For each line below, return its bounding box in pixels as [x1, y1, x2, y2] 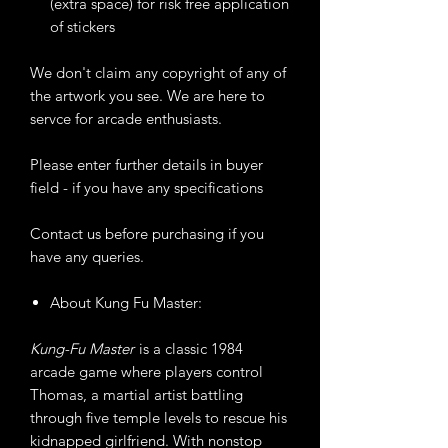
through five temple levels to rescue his [30, 408, 287, 428]
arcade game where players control [30, 362, 263, 382]
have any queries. [30, 247, 144, 267]
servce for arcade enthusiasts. [30, 109, 226, 129]
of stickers [50, 17, 115, 37]
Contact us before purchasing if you [30, 224, 264, 244]
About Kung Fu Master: [50, 293, 206, 313]
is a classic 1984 [135, 339, 243, 359]
